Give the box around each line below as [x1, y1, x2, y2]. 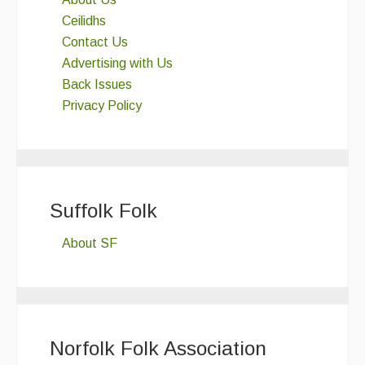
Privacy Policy [62, 98, 142, 112]
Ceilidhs [62, 13, 106, 28]
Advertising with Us [62, 55, 173, 70]
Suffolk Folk [50, 199, 157, 222]
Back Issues [62, 77, 132, 91]
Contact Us [62, 34, 128, 49]
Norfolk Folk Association [50, 337, 266, 360]
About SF [62, 236, 117, 251]
